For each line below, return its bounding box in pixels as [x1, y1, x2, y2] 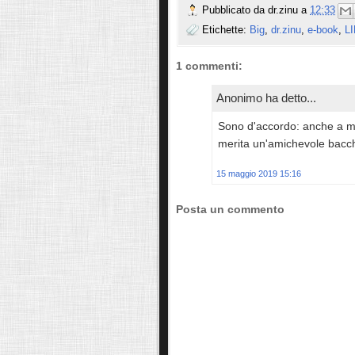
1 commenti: [176, 59, 242, 73]
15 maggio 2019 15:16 [216, 169, 301, 179]
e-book [307, 24, 338, 36]
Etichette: [202, 24, 250, 36]
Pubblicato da [202, 4, 268, 17]
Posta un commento [176, 203, 284, 216]
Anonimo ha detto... [216, 91, 316, 105]
